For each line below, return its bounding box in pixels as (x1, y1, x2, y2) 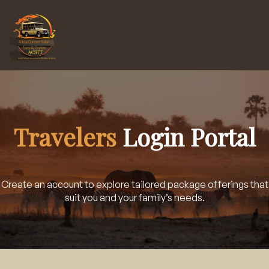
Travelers (13, 120, 116, 153)
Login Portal (116, 120, 256, 153)
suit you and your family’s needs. (64, 192, 205, 204)
